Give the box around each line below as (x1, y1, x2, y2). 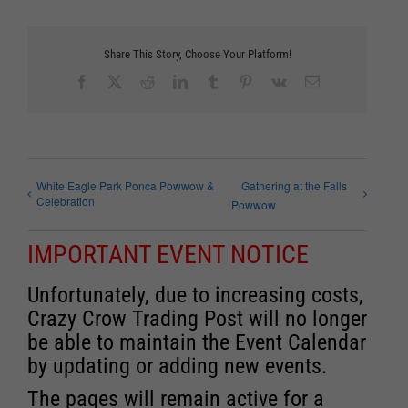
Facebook (88, 73, 145, 88)
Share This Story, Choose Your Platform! (103, 47, 291, 62)
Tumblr (219, 73, 261, 88)
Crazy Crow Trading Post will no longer (27, 305, 367, 331)
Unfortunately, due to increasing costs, (27, 281, 363, 308)
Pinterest (252, 73, 301, 88)
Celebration (36, 193, 95, 209)
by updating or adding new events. (27, 352, 327, 379)
